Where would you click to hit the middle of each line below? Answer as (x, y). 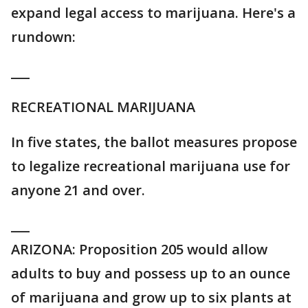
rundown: (43, 37)
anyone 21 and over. (78, 190)
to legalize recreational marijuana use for (151, 166)
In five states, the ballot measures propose (154, 142)
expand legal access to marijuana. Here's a (153, 13)
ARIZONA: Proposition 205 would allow (139, 249)
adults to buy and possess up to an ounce (151, 273)
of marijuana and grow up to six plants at (151, 297)
